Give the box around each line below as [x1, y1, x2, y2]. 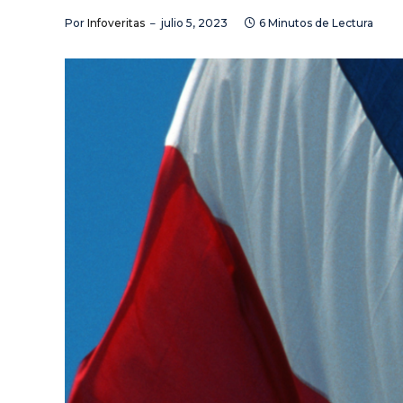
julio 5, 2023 [161, 16, 228, 30]
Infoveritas [87, 16, 145, 30]
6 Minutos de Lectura [259, 16, 373, 30]
